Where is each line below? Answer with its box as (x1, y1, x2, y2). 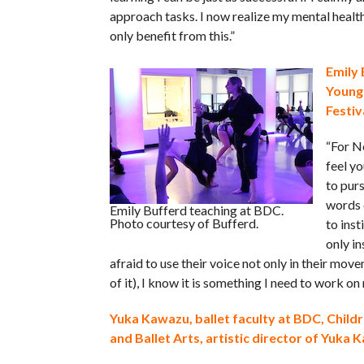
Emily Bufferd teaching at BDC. (109, 202, 284, 219)
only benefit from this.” (109, 28, 235, 44)
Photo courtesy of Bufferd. (109, 215, 258, 232)
